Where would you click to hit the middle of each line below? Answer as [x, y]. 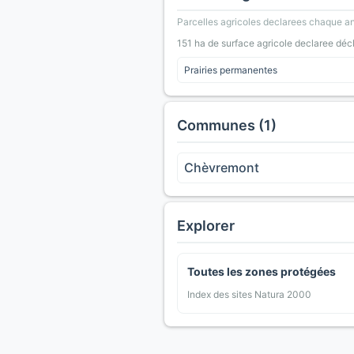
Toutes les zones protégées [262, 272]
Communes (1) [227, 126]
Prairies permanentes [231, 70]
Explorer [206, 226]
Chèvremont [222, 168]
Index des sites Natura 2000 [249, 295]
